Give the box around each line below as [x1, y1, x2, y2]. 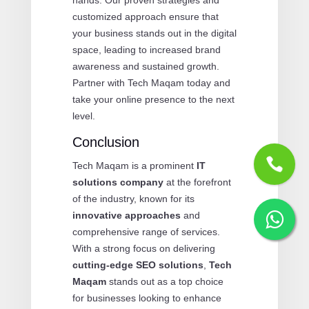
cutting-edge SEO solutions [72, 259, 203, 270]
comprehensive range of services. [72, 226, 220, 237]
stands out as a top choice [106, 275, 223, 287]
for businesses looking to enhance [72, 292, 221, 303]
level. [72, 110, 95, 121]
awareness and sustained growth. [72, 60, 219, 72]
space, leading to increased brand [72, 43, 221, 55]
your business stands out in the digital [72, 27, 237, 39]
